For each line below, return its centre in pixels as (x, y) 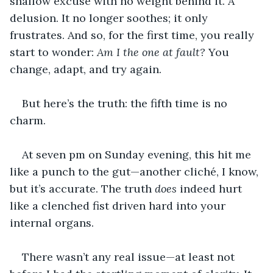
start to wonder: (53, 52)
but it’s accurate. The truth (82, 188)
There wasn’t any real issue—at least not (130, 257)
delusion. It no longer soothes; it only (110, 18)
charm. (28, 120)
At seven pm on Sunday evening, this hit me (138, 154)
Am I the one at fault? (151, 52)
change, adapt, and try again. (86, 69)
